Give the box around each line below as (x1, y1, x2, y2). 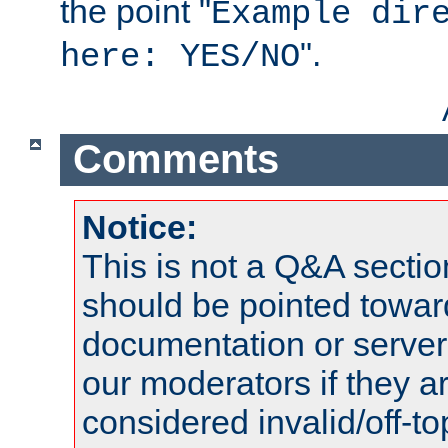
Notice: (82, 207, 197, 246)
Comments (72, 137, 279, 182)
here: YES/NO (60, 37, 300, 76)
